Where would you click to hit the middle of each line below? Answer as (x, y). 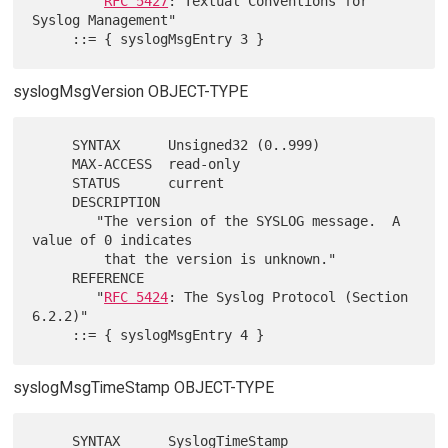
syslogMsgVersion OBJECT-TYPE (130, 92)
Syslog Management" (104, 20)
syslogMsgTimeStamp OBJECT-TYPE (143, 388)
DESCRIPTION (52, 202)
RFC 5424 (136, 297)
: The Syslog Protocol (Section (288, 297)
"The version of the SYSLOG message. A (64, 221)
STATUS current (52, 183)
